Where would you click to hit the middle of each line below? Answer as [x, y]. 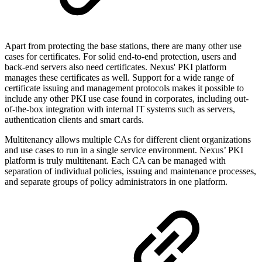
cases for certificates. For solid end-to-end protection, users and [120, 57]
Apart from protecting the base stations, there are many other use [123, 46]
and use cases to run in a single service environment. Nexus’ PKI [124, 150]
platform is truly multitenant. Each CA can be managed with [115, 161]
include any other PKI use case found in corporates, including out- [127, 99]
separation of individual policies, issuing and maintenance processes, [130, 171]
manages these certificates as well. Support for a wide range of [119, 78]
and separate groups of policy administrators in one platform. [116, 182]
